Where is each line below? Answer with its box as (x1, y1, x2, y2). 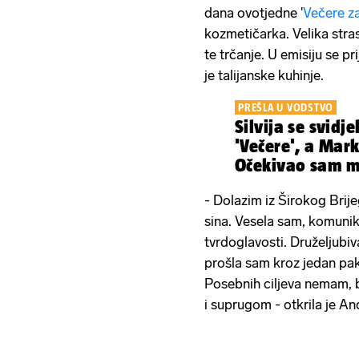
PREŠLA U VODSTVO (238, 100, 333, 114)
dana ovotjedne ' (204, 4, 303, 21)
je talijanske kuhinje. (204, 67, 324, 83)
